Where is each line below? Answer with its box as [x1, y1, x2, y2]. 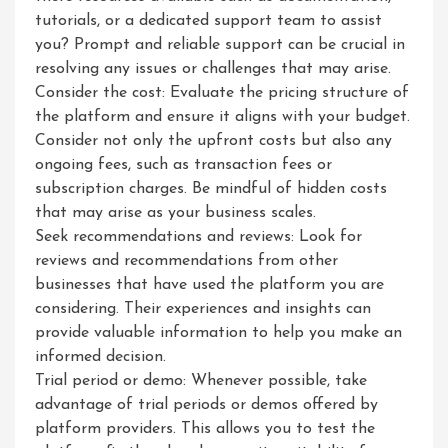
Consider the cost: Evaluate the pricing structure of [35, 85, 409, 101]
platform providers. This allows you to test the [35, 421, 375, 437]
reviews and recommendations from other [35, 253, 338, 269]
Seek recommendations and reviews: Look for [35, 229, 362, 245]
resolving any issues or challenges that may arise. [35, 61, 391, 77]
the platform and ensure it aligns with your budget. [35, 109, 410, 125]
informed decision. [35, 349, 166, 365]
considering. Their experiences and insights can [35, 301, 371, 317]
